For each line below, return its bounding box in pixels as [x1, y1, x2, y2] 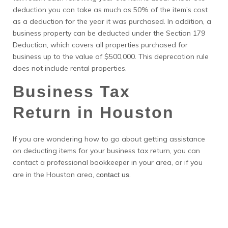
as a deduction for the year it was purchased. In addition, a [13, 17, 211, 26]
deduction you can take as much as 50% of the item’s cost [13, 5, 208, 14]
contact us [96, 170, 129, 179]
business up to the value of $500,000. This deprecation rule [13, 52, 209, 61]
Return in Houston [13, 103, 174, 122]
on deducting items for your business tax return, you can [13, 146, 200, 155]
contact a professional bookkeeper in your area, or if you [13, 158, 203, 167]
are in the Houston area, [13, 170, 96, 179]
